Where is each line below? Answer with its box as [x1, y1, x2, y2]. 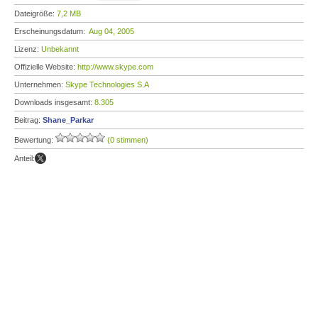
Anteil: [14, 154, 35, 163]
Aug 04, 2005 [89, 27, 134, 35]
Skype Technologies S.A [65, 80, 149, 89]
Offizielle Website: [14, 62, 77, 71]
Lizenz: [14, 45, 41, 53]
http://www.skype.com [77, 62, 153, 71]
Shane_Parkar [43, 116, 94, 124]
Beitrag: [14, 116, 43, 124]
